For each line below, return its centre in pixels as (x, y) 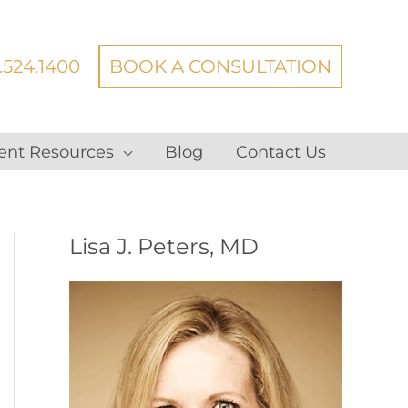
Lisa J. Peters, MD (164, 246)
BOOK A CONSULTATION (220, 66)
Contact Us (281, 152)
